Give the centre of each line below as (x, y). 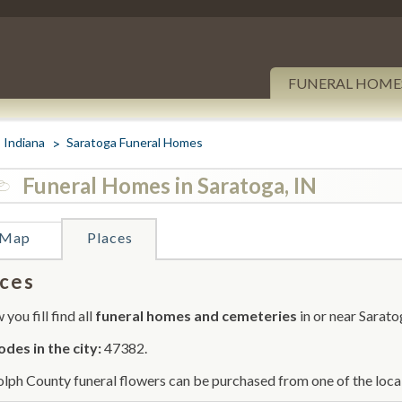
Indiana (24, 142)
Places (109, 237)
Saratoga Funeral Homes (135, 142)
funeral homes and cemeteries (196, 315)
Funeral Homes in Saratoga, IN (170, 185)
